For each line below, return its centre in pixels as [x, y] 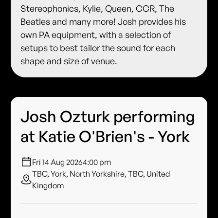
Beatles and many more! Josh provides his [103, 21]
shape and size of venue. [69, 61]
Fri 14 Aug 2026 [58, 162]
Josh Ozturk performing [108, 116]
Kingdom [48, 185]
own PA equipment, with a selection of [96, 34]
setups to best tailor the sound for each [98, 47]
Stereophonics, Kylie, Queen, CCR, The [98, 8]
